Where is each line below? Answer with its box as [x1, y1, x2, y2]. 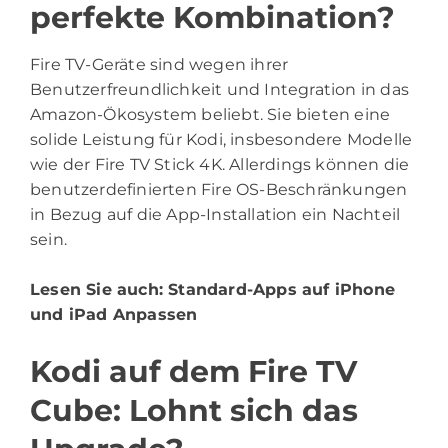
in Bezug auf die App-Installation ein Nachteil [30, 204, 401, 224]
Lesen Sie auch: [30, 279, 169, 299]
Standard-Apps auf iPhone [168, 279, 396, 299]
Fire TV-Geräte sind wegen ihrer [30, 54, 289, 74]
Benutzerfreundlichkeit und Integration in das [30, 79, 410, 99]
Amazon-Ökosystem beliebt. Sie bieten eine [30, 104, 391, 124]
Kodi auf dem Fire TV [30, 352, 357, 390]
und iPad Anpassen [30, 304, 198, 324]
